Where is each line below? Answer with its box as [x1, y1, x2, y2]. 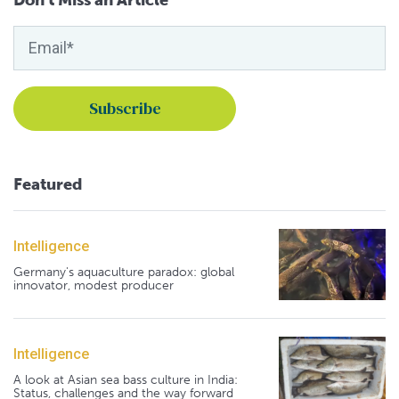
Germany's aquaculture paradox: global [13, 265, 234, 281]
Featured [13, 175, 82, 195]
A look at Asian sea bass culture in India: [13, 372, 238, 388]
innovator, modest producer [13, 278, 174, 294]
